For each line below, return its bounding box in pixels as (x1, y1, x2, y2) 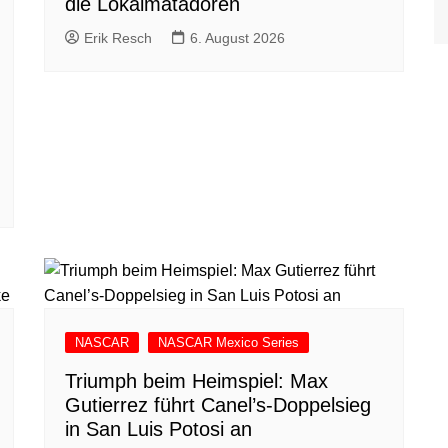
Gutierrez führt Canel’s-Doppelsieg (65, 394, 371, 417)
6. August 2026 (190, 30, 285, 47)
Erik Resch (84, 30, 152, 47)
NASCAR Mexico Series (158, 335, 299, 351)
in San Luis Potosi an (65, 418, 252, 441)
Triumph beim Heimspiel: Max (65, 370, 328, 393)
